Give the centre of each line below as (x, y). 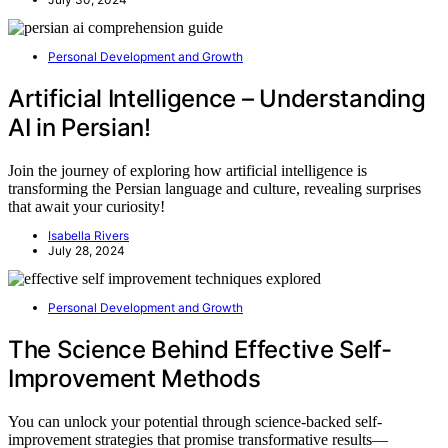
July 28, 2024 (86, 250)
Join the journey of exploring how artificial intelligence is (187, 170)
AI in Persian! (79, 127)
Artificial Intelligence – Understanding (217, 98)
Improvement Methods (134, 378)
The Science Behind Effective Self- (200, 349)
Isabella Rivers (88, 235)
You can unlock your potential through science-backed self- (195, 421)
